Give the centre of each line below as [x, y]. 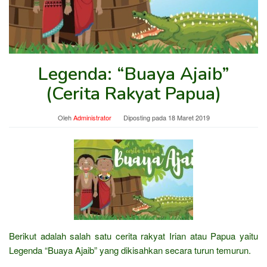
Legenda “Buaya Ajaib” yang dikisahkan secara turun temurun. [130, 250]
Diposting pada [145, 117]
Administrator [92, 117]
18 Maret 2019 [189, 117]
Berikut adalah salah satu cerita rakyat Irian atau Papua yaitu [133, 235]
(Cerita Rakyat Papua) [133, 94]
